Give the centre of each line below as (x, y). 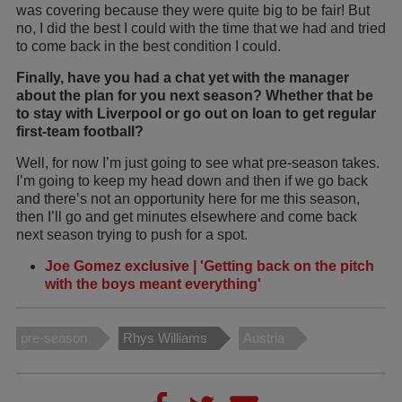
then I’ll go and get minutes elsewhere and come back (187, 217)
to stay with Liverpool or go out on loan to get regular (196, 114)
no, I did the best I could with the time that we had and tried (201, 29)
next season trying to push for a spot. (134, 235)
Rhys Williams (165, 338)
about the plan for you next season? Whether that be (195, 96)
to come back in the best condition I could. (149, 47)
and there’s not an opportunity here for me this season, (188, 199)
